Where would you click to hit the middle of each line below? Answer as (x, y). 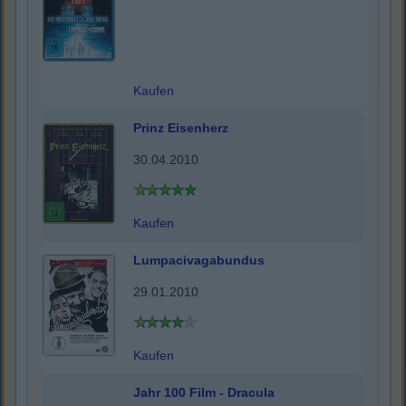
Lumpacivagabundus (199, 261)
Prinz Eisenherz (181, 128)
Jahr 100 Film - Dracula (204, 393)
